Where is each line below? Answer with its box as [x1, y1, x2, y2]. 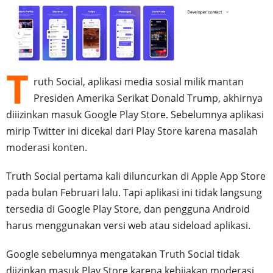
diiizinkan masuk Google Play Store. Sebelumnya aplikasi [6, 107, 264, 121]
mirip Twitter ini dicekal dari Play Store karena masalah [6, 124, 258, 138]
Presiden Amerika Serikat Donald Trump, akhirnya [34, 91, 263, 105]
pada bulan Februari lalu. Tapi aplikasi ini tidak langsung [6, 185, 262, 199]
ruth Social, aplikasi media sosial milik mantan [34, 74, 244, 88]
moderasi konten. [6, 140, 87, 154]
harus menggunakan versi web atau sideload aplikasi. [6, 218, 250, 232]
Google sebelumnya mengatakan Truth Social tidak [6, 247, 239, 261]
